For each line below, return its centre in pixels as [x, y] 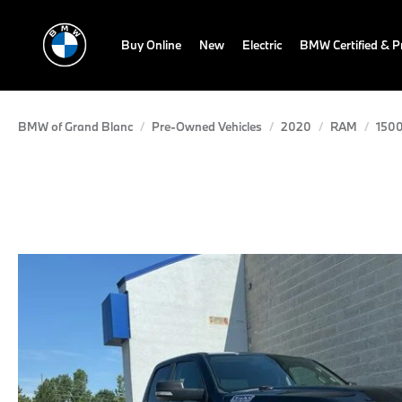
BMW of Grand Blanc [75, 127]
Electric [262, 45]
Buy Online [151, 45]
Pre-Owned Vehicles [207, 127]
